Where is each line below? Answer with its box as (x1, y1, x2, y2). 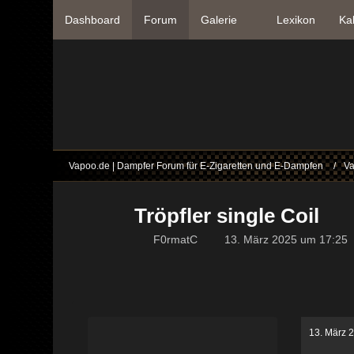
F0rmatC (153, 233, 198, 246)
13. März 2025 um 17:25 (224, 233, 348, 246)
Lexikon (277, 13, 316, 26)
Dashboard (65, 13, 121, 26)
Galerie (201, 13, 238, 26)
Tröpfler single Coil (134, 204, 320, 228)
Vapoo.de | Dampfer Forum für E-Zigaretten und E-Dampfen (69, 160, 324, 171)
